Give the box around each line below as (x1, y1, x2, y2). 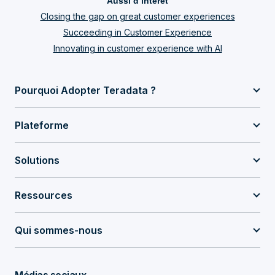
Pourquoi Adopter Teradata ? (15, 84, 156, 96)
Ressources (15, 189, 72, 201)
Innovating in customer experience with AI (53, 43, 222, 53)
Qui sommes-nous (15, 224, 103, 236)
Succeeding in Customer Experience (63, 27, 212, 37)
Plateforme (15, 119, 69, 131)
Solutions (15, 154, 60, 166)
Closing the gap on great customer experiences (40, 11, 235, 21)
